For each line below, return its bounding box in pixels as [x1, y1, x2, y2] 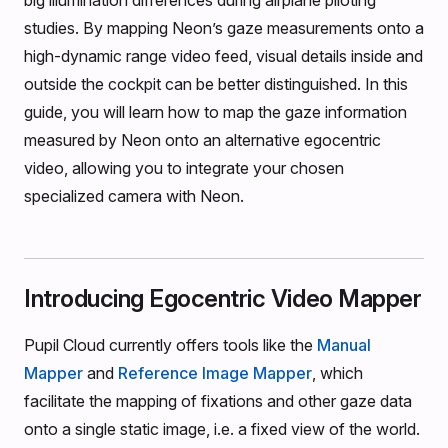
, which [312, 363, 363, 383]
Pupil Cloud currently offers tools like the [24, 335, 317, 355]
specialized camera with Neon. [24, 186, 244, 206]
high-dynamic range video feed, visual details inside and [24, 46, 423, 66]
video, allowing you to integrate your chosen [24, 158, 344, 178]
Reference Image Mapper [118, 363, 312, 383]
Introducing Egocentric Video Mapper [24, 284, 422, 313]
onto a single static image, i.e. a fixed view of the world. [24, 419, 420, 439]
